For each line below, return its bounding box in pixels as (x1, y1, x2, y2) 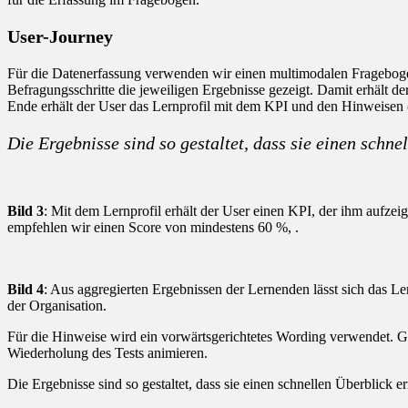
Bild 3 (7, 202, 44, 219)
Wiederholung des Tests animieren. (7, 344, 208, 361)
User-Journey (7, 25, 113, 46)
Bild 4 (7, 280, 44, 297)
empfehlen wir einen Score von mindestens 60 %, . (7, 219, 299, 235)
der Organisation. (7, 297, 107, 313)
